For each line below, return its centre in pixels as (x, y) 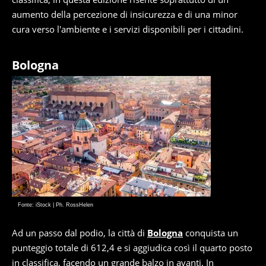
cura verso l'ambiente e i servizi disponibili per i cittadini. (128, 29)
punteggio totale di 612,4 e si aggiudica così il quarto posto (132, 248)
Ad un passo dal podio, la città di (80, 233)
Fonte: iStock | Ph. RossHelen (56, 205)
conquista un (210, 233)
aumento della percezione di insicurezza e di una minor (125, 15)
